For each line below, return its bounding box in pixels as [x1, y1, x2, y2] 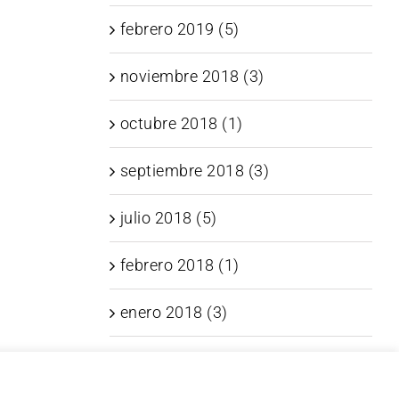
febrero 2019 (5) [119, 19, 240, 38]
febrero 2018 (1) [119, 255, 240, 274]
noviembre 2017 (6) [119, 349, 265, 369]
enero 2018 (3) [119, 302, 228, 322]
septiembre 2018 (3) [119, 160, 270, 180]
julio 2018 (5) [119, 208, 217, 227]
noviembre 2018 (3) [119, 66, 265, 85]
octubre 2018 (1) [119, 113, 243, 133]
